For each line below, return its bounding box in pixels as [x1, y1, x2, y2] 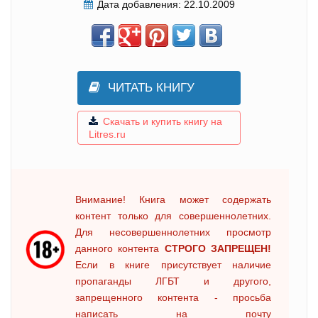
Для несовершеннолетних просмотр [75, 226, 271, 238]
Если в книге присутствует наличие [75, 259, 271, 271]
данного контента [75, 243, 165, 255]
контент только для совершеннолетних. [75, 210, 271, 222]
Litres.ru [89, 128, 126, 141]
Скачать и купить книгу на [103, 116, 222, 128]
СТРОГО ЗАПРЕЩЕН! [164, 243, 272, 255]
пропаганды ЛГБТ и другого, [75, 275, 271, 287]
